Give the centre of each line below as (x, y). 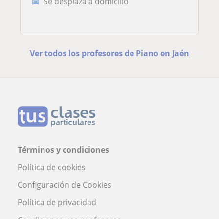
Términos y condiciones (63, 150)
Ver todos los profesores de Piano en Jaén (109, 54)
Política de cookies (52, 167)
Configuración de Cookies (65, 185)
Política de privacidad (57, 203)
